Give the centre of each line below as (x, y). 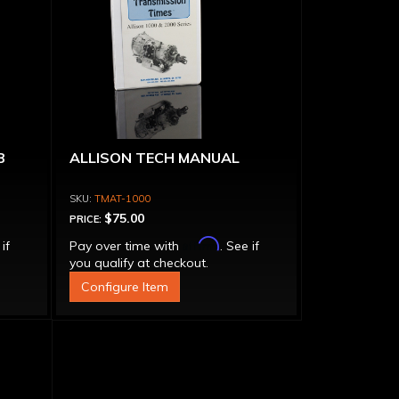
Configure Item (124, 287)
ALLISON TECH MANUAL (154, 158)
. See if (239, 246)
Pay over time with (126, 246)
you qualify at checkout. (138, 263)
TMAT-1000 (122, 199)
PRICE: (86, 219)
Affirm (201, 244)
